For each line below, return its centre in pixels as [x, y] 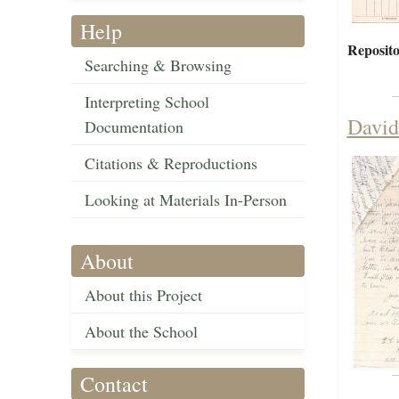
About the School [141, 332]
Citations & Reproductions [171, 163]
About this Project [143, 295]
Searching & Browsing [158, 65]
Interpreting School [147, 102]
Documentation [134, 127]
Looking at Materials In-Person [186, 200]
